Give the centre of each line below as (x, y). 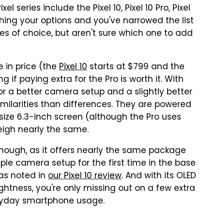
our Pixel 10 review (85, 176)
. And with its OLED (159, 176)
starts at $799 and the (136, 67)
